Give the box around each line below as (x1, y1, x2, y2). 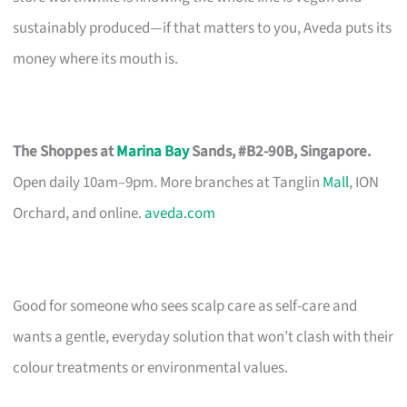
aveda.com (144, 202, 216, 224)
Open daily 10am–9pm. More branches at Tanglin (13, 171, 323, 194)
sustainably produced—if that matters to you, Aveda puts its (13, 16, 392, 39)
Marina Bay (116, 140, 190, 163)
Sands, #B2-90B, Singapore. (189, 140, 372, 163)
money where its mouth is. (13, 47, 179, 70)
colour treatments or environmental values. (13, 356, 289, 379)
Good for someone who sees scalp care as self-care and (13, 294, 358, 317)
